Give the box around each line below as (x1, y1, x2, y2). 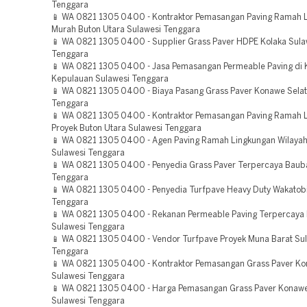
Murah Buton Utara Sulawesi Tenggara (51, 26, 200, 34)
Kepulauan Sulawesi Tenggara (51, 75, 169, 83)
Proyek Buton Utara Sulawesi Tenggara (51, 125, 201, 132)
